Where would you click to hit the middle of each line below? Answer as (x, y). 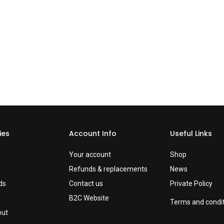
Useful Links (191, 134)
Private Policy (191, 184)
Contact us (86, 184)
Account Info (93, 134)
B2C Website (89, 198)
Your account (90, 155)
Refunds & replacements (108, 169)
